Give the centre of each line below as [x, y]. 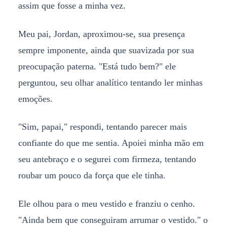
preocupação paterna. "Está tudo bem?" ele [97, 66]
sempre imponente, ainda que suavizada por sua [106, 50]
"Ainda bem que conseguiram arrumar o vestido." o [113, 220]
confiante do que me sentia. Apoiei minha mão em [111, 143]
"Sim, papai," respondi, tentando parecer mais [102, 127]
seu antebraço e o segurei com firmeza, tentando [107, 159]
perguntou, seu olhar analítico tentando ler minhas [110, 82]
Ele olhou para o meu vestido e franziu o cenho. [106, 204]
